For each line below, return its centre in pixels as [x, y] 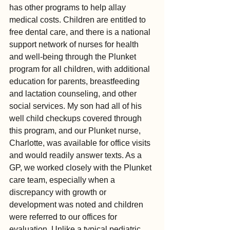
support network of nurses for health [75, 45]
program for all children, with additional [81, 69]
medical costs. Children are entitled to [79, 20]
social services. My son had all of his [76, 106]
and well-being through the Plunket [74, 57]
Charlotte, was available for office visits [81, 143]
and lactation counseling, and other [74, 94]
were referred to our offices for [64, 217]
